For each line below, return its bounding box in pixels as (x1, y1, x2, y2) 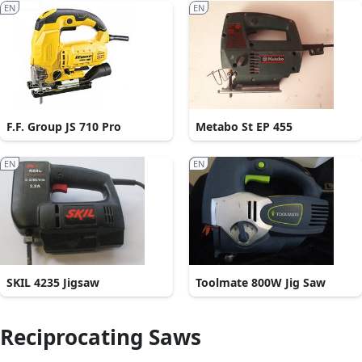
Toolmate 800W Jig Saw (196, 275, 326, 291)
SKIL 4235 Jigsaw (6, 275, 99, 291)
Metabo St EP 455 (196, 119, 293, 135)
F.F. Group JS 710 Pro (6, 119, 121, 135)
